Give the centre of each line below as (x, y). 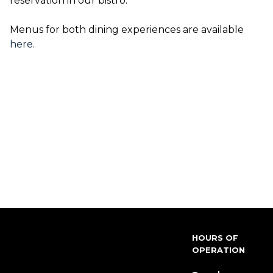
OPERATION (218, 250)
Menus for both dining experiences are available (127, 30)
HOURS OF (215, 238)
